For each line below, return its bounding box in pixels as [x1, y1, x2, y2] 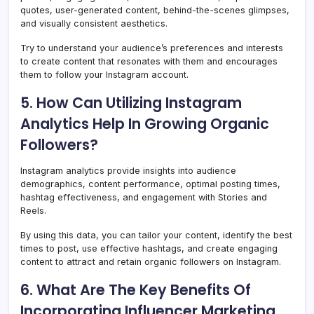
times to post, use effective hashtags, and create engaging [20, 243, 278, 254]
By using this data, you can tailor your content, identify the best [20, 229, 292, 240]
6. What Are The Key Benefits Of [20, 279, 251, 300]
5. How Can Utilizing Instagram [20, 92, 242, 113]
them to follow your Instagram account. [20, 69, 189, 80]
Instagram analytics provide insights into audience [20, 165, 236, 176]
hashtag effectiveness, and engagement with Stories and [20, 191, 267, 203]
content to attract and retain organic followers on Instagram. [20, 256, 281, 267]
